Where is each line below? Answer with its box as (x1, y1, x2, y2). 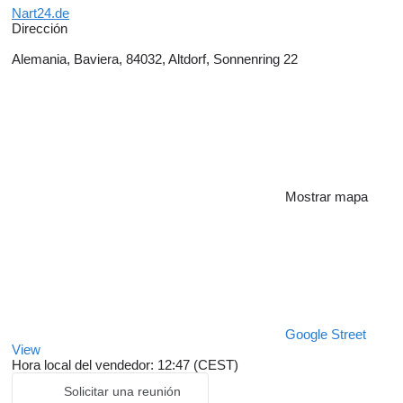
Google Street (285, 327, 366, 343)
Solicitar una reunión (64, 384, 181, 399)
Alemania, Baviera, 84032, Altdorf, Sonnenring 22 (12, 51, 298, 67)
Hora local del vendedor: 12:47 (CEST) (12, 357, 238, 373)
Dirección (12, 21, 67, 37)
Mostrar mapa (285, 189, 368, 205)
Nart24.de (12, 5, 69, 22)
